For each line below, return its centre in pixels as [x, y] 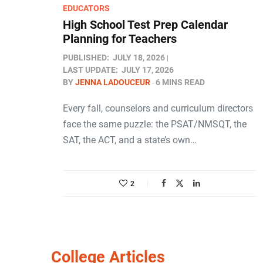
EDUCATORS [86, 8]
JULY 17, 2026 [148, 70]
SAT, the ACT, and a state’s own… [130, 140]
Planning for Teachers [120, 39]
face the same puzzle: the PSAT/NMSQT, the [155, 124]
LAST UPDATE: [90, 70]
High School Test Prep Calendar [145, 25]
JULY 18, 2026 [139, 58]
